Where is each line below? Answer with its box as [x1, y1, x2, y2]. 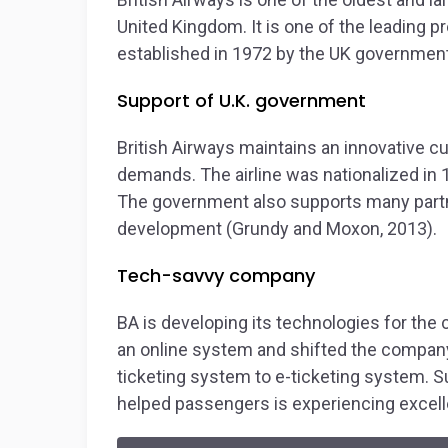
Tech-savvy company [117, 263, 315, 288]
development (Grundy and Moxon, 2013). [117, 218, 437, 239]
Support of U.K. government [117, 88, 366, 113]
